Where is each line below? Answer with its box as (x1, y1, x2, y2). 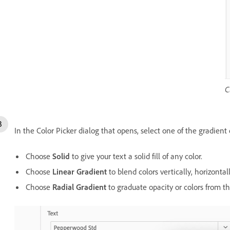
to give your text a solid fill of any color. (70, 150, 204, 161)
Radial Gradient (52, 181, 106, 192)
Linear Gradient (52, 166, 107, 177)
